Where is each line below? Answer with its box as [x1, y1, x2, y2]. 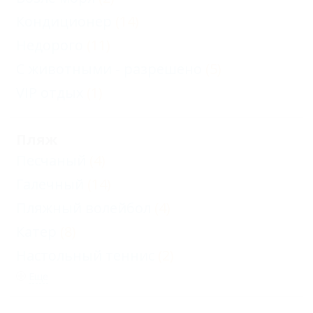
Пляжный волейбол [16, 198, 151, 217]
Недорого [16, 36, 83, 54]
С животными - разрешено [16, 59, 202, 78]
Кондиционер [16, 12, 112, 31]
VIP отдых [16, 83, 83, 102]
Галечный [16, 175, 84, 194]
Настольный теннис [16, 246, 154, 265]
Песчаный [16, 151, 86, 170]
